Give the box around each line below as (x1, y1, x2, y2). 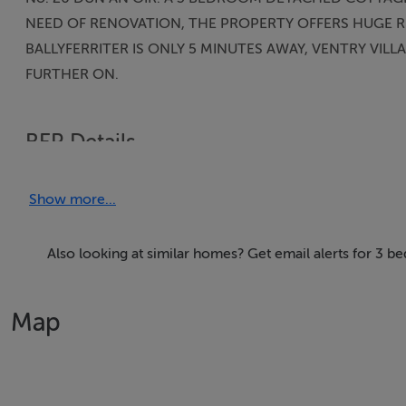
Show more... (29, 191, 116, 208)
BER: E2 (25, 168, 75, 184)
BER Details (25, 130, 136, 155)
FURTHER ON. (25, 66, 119, 82)
